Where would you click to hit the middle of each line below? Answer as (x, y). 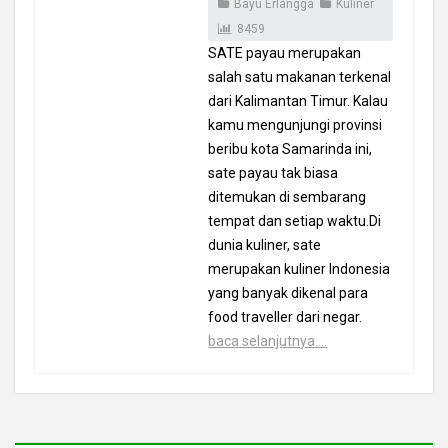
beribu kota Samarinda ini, (290, 149)
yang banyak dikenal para (288, 293)
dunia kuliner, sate (265, 245)
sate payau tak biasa (273, 173)
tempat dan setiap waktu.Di (295, 221)
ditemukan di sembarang (287, 197)
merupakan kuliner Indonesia (299, 269)
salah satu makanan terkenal (300, 77)
